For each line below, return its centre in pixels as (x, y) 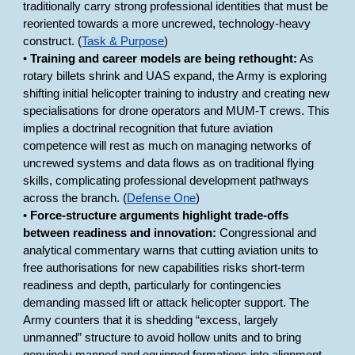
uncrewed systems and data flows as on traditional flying (169, 163)
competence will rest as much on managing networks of (167, 146)
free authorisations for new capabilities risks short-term (164, 268)
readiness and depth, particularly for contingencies (153, 285)
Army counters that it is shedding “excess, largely (151, 320)
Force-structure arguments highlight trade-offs (160, 216)
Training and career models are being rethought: (164, 59)
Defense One (162, 198)
